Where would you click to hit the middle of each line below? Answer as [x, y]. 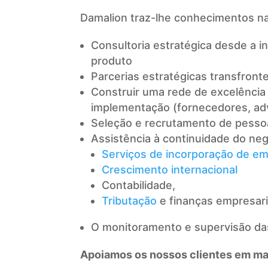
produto [112, 60]
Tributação [130, 200]
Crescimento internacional [170, 169]
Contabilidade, [139, 185]
